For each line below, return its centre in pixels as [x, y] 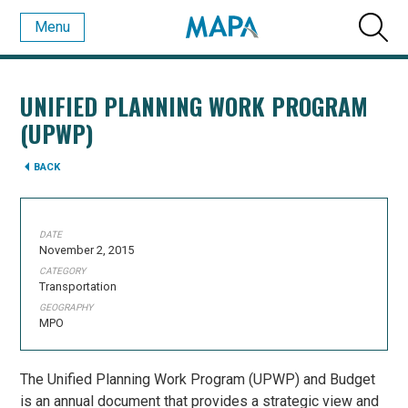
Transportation [78, 286]
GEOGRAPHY [66, 307]
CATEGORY [63, 271]
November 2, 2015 [87, 250]
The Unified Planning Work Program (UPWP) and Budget [198, 379]
